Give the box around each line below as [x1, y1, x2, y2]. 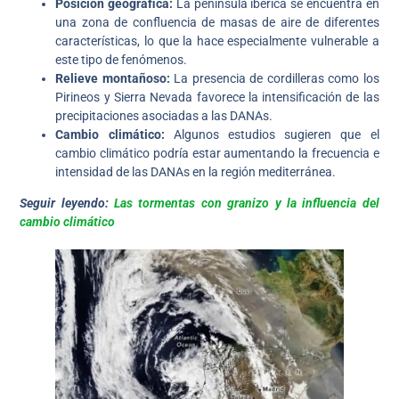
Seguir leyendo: [20, 196, 115, 211]
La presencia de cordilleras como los [169, 70, 379, 85]
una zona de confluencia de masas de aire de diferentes [55, 14, 379, 29]
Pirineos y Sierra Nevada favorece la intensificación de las [55, 89, 379, 104]
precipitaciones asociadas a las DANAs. [55, 108, 273, 123]
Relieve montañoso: [55, 70, 170, 85]
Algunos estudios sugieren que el [164, 126, 379, 142]
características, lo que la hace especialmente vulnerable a [55, 33, 379, 48]
